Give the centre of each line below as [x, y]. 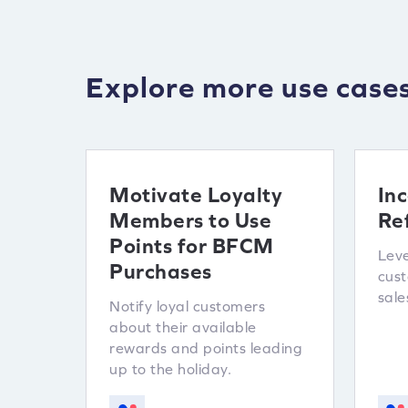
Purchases [161, 271]
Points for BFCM [192, 246]
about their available [183, 327]
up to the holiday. [170, 369]
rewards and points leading [206, 348]
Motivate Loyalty [196, 195]
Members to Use [190, 220]
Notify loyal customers [187, 306]
